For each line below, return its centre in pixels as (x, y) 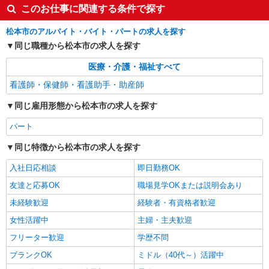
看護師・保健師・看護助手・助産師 (77, 85)
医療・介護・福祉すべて (134, 67)
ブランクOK (31, 255)
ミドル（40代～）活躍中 (181, 255)
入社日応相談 (33, 168)
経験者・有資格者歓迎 (177, 203)
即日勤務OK (159, 168)
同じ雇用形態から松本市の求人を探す (86, 106)
